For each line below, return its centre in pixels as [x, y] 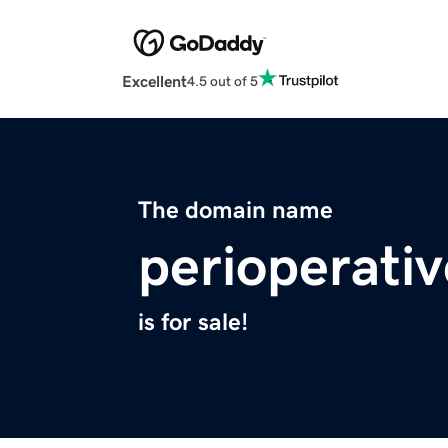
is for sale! [193, 322]
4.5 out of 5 [222, 80]
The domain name [235, 210]
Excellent [154, 81]
